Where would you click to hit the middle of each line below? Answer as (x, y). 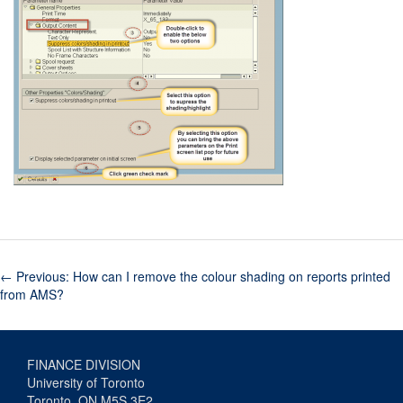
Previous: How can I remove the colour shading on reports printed (201, 276)
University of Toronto (86, 382)
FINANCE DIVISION (84, 364)
